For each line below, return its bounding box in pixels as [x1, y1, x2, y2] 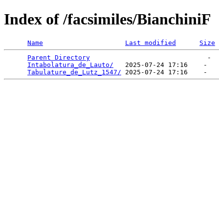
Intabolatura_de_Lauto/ [27, 61, 113, 68]
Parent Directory [27, 53, 90, 61]
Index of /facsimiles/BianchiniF [4, 10, 211, 28]
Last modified [125, 39, 176, 46]
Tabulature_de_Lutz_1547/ [27, 68, 121, 76]
